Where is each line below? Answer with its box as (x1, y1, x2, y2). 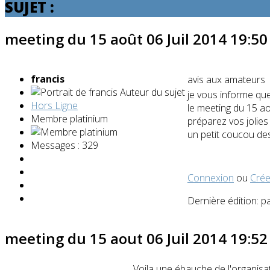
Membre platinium (31, 111, 108, 125)
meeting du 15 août (5, 28, 146, 49)
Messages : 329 (31, 138, 98, 152)
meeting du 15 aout (5, 228, 146, 248)
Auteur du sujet (120, 85, 185, 99)
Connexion (187, 171, 234, 184)
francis (31, 72, 64, 86)
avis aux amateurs (187, 72, 265, 86)
